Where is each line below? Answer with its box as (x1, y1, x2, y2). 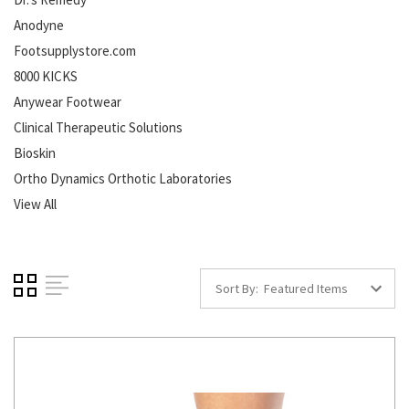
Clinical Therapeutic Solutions (14, 118, 183, 136)
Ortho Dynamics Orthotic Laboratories (14, 169, 232, 187)
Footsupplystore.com (14, 41, 136, 59)
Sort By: (215, 279, 258, 297)
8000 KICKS (14, 67, 78, 85)
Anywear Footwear (14, 92, 121, 110)
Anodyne (14, 16, 64, 34)
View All (14, 194, 57, 213)
